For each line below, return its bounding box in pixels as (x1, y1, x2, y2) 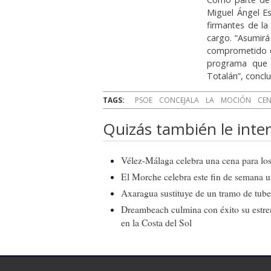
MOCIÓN (221, 94, 251, 105)
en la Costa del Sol (121, 216, 192, 229)
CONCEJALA (159, 94, 199, 105)
